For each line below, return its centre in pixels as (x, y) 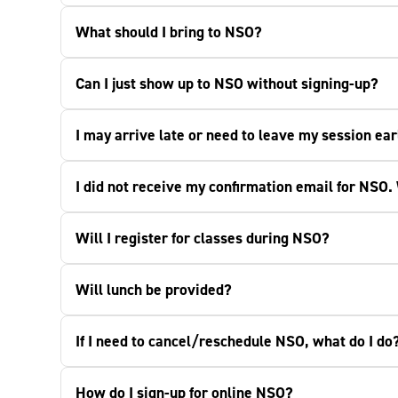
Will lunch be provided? (154, 290)
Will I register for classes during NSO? (203, 238)
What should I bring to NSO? (169, 32)
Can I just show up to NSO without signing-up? (227, 84)
